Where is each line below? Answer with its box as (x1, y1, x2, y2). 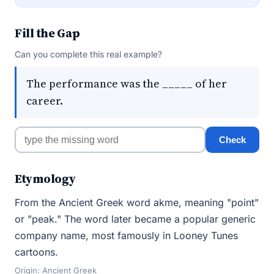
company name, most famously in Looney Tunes (15, 229, 238, 242)
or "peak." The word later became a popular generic (15, 213, 256, 225)
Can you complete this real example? (15, 49, 162, 59)
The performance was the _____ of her (26, 76, 227, 91)
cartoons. (15, 246, 58, 258)
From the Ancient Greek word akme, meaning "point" (15, 196, 259, 209)
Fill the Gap (15, 24, 80, 42)
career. (26, 93, 63, 108)
